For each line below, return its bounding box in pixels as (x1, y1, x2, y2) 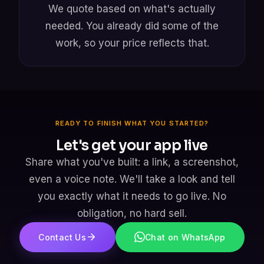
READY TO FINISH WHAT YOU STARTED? (55, 118, 209, 127)
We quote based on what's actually (48, 2, 216, 15)
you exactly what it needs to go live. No (38, 190, 226, 202)
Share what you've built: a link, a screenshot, (25, 156, 239, 168)
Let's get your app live (56, 136, 208, 154)
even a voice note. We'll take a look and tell (29, 173, 235, 185)
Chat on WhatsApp (144, 232, 226, 242)
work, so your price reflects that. (55, 37, 209, 49)
